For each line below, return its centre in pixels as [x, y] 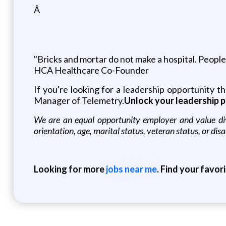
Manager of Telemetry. [79, 100]
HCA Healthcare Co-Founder [91, 70]
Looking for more [69, 169]
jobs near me [130, 169]
